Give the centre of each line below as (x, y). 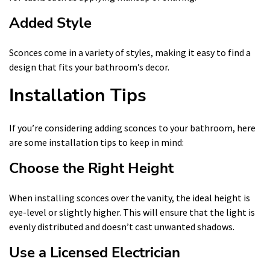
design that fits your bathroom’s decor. (89, 67)
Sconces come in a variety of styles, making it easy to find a (130, 52)
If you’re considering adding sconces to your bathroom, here (132, 127)
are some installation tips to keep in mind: (96, 142)
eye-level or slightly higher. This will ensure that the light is (132, 212)
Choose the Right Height (91, 168)
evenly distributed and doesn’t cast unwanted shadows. (122, 226)
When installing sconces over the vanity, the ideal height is (130, 197)
